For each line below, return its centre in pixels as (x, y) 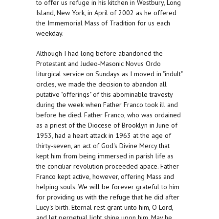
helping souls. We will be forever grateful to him (108, 187)
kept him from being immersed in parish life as (105, 156)
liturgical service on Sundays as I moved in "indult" (109, 74)
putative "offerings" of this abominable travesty (104, 95)
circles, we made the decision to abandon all (101, 84)
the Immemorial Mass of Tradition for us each (103, 23)
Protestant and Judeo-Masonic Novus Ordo (99, 64)
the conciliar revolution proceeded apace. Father (108, 166)
